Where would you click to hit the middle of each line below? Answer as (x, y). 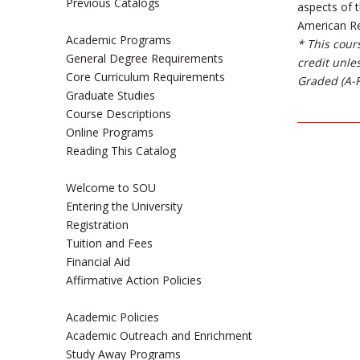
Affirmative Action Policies (134, 280)
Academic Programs (119, 40)
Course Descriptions (119, 114)
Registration (97, 225)
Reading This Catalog (121, 151)
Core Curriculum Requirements (145, 77)
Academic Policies (112, 317)
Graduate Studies (110, 95)
